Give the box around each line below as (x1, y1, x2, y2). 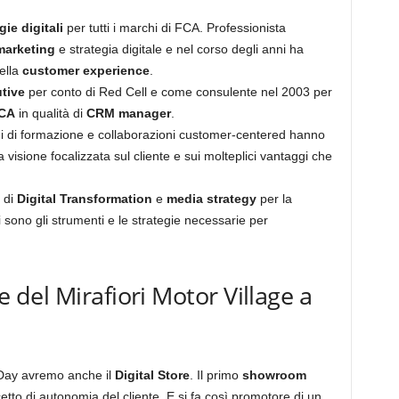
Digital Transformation (16, 191, 152, 206)
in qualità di (14, 106, 86, 120)
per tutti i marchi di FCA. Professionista (62, 20, 286, 35)
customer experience (21, 63, 150, 77)
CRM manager (85, 106, 171, 120)
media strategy (166, 191, 256, 206)
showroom (241, 368, 306, 382)
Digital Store (114, 368, 190, 382)
